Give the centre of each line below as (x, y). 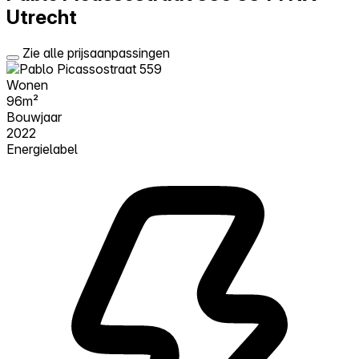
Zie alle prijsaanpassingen (96, 52)
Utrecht (42, 17)
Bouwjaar (34, 117)
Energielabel (42, 149)
